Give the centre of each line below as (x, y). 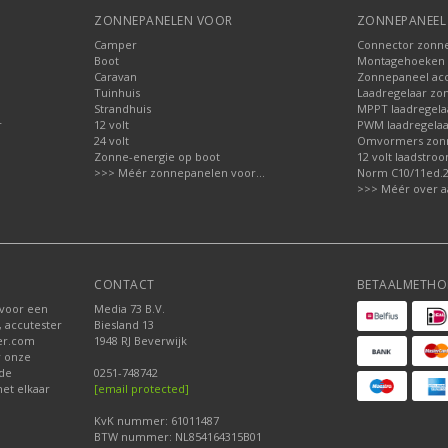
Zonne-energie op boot (157, 156)
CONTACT (124, 284)
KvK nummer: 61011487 (157, 420)
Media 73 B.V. (130, 308)
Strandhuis (123, 108)
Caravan (116, 76)
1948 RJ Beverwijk (141, 340)
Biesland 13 (124, 324)
